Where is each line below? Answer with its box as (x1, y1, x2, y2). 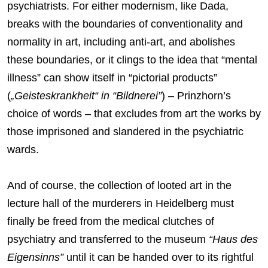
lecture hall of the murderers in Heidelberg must (7, 197, 234, 210)
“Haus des (209, 233, 258, 246)
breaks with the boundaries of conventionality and (7, 18, 243, 31)
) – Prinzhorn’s (162, 90, 231, 102)
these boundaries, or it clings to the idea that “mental (7, 54, 257, 66)
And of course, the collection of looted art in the (7, 179, 232, 192)
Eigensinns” (7, 251, 63, 264)
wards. (7, 144, 45, 156)
